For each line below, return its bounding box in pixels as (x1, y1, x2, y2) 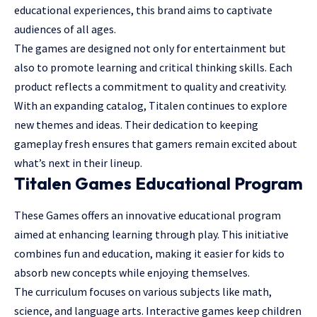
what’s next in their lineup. (14, 156, 142, 171)
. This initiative (217, 227, 289, 242)
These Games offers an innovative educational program (14, 208, 281, 223)
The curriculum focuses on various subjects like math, (14, 284, 272, 299)
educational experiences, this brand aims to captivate (14, 3, 272, 18)
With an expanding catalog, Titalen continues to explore (14, 98, 287, 113)
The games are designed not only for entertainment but (14, 41, 286, 56)
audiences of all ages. (14, 22, 116, 37)
